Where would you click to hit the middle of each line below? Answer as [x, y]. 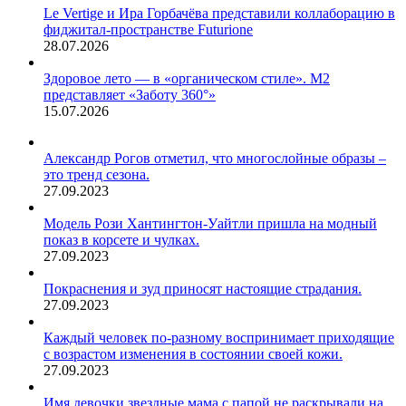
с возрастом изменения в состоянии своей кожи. [193, 353]
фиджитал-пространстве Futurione [148, 29]
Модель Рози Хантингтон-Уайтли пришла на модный [210, 223]
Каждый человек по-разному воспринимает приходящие [219, 337]
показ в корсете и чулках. [121, 239]
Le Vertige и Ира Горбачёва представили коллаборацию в [219, 13]
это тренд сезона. [97, 174]
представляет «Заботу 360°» [130, 94]
